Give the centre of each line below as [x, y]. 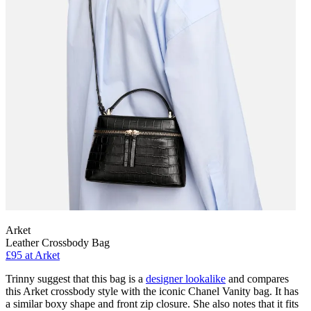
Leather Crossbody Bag [58, 243]
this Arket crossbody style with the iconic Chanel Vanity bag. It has [152, 292]
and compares [257, 279]
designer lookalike [186, 279]
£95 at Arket [33, 255]
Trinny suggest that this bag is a [76, 279]
